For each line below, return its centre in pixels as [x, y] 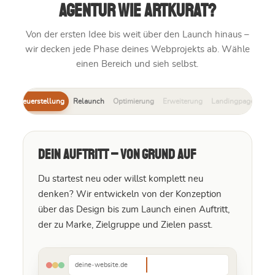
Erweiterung [183, 102]
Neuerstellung [41, 102]
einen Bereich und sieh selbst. [137, 64]
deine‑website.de [101, 265]
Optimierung [134, 102]
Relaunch [89, 102]
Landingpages [234, 102]
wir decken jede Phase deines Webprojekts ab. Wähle [137, 50]
